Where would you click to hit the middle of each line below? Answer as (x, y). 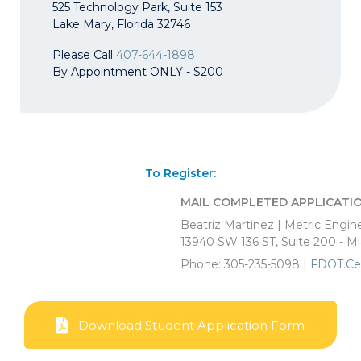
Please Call (84, 54)
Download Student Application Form (191, 325)
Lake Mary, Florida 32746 (121, 24)
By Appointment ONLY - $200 (138, 71)
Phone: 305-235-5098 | (245, 264)
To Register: (180, 173)
